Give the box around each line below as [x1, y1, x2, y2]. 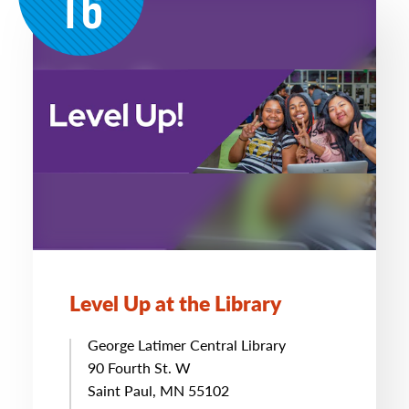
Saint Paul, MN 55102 [88, 380, 229, 401]
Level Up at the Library [69, 288, 281, 318]
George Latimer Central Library [88, 334, 286, 355]
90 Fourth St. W [88, 357, 191, 378]
